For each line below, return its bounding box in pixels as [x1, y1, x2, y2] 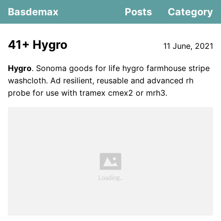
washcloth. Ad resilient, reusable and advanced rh [8, 75, 193, 85]
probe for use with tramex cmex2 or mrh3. [8, 88, 167, 98]
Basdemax [8, 6, 58, 18]
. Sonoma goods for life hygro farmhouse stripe [32, 63, 210, 73]
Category [168, 6, 213, 18]
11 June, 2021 [163, 41, 213, 51]
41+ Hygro [8, 37, 68, 52]
